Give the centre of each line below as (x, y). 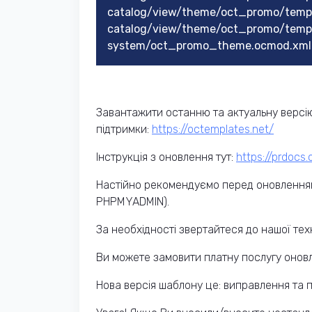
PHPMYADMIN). (134, 202)
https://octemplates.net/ (213, 130)
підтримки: (124, 130)
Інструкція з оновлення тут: (166, 157)
